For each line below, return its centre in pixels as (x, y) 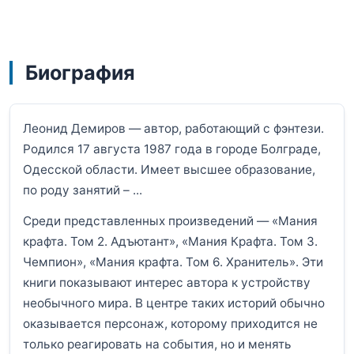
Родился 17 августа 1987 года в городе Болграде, (172, 149)
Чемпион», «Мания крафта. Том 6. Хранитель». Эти (173, 262)
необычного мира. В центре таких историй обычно (174, 303)
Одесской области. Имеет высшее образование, (169, 169)
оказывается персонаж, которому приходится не (170, 323)
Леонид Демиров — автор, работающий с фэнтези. (173, 128)
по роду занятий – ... (83, 190)
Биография (80, 73)
